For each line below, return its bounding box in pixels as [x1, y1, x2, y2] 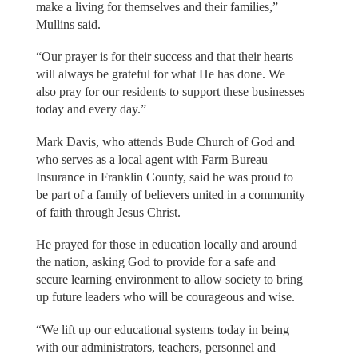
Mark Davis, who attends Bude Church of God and [35, 134, 295, 149]
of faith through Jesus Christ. [35, 205, 181, 219]
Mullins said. [35, 17, 101, 31]
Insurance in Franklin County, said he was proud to [35, 169, 293, 184]
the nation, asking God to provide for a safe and [35, 255, 276, 269]
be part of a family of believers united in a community [35, 187, 305, 201]
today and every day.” [35, 102, 146, 117]
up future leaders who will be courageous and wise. [35, 290, 295, 304]
